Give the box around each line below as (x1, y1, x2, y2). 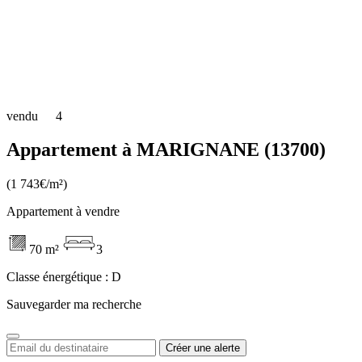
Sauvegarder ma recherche (6, 297, 141, 312)
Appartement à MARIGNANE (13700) (6, 139, 326, 161)
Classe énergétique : (6, 270, 112, 284)
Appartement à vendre (6, 204, 120, 219)
